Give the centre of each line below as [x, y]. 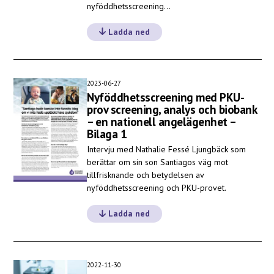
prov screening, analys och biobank [172, 109]
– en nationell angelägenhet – [161, 121]
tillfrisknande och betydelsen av [145, 175]
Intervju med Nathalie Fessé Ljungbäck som [166, 150]
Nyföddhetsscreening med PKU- [165, 97]
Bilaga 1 [107, 134]
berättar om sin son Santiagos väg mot [157, 162]
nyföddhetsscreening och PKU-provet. [157, 188]
